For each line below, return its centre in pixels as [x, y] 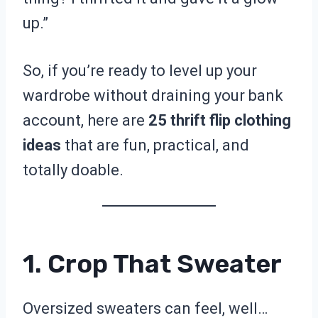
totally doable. [73, 170]
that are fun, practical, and [155, 146]
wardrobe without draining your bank [153, 96]
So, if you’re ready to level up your [140, 71]
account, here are [86, 121]
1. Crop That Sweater [152, 264]
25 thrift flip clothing [220, 121]
